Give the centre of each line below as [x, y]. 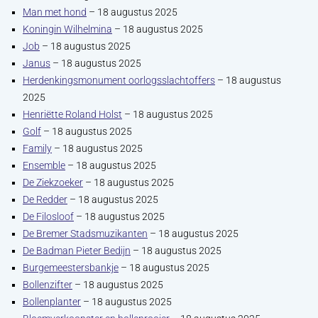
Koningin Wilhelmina [67, 29]
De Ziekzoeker [53, 182]
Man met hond [55, 12]
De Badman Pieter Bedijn [77, 251]
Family [37, 148]
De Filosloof [48, 216]
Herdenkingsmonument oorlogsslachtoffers [119, 80]
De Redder [45, 199]
